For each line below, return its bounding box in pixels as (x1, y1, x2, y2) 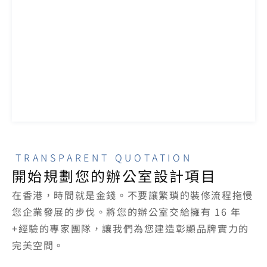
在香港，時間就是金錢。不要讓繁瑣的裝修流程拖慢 (12, 188, 253, 202)
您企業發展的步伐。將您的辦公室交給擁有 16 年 (12, 204, 241, 219)
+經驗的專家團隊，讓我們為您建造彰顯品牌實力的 (12, 221, 249, 235)
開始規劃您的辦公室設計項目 (12, 165, 217, 186)
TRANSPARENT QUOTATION (15, 150, 193, 164)
